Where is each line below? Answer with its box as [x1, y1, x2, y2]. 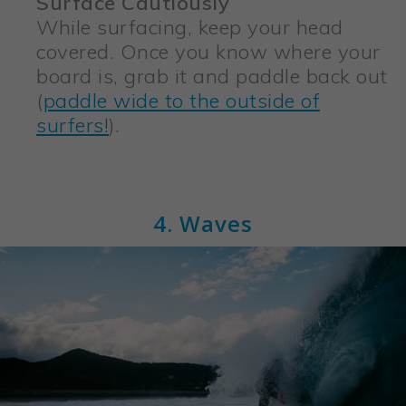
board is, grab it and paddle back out [36, 63, 388, 90]
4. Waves [153, 208, 253, 239]
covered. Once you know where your [36, 39, 381, 65]
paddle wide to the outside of [43, 88, 320, 114]
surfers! [36, 112, 109, 139]
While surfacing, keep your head [36, 14, 343, 41]
